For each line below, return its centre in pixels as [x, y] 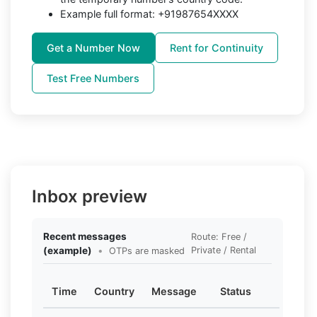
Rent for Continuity [217, 47]
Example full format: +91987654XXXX [149, 13]
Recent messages [85, 236]
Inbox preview [90, 196]
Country [114, 291]
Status [236, 291]
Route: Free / [219, 236]
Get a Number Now [93, 47]
